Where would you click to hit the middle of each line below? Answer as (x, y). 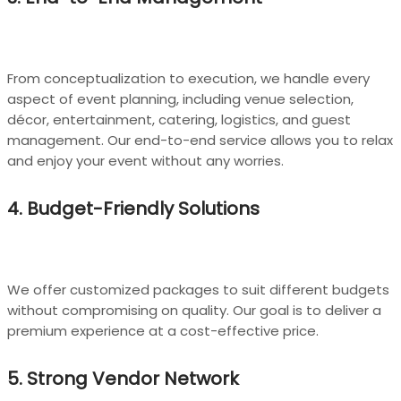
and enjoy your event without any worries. (145, 161)
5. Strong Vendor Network (123, 378)
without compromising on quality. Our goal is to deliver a (194, 311)
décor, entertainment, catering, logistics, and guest (179, 120)
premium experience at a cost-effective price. (163, 331)
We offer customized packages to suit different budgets (198, 290)
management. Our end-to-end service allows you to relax (200, 141)
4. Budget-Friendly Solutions (133, 208)
